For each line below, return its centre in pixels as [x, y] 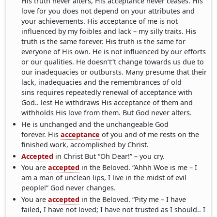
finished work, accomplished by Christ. [85, 144]
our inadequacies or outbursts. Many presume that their [114, 72]
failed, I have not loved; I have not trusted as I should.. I [114, 210]
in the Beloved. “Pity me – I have [133, 200]
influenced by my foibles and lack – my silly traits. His [109, 31]
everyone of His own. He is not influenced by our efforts [114, 51]
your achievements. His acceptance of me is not [100, 21]
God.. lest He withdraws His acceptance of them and [107, 102]
